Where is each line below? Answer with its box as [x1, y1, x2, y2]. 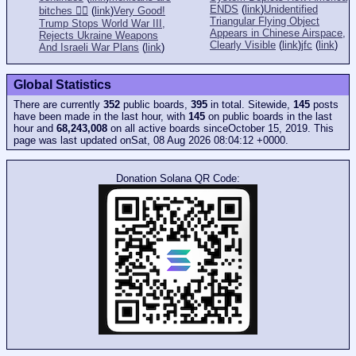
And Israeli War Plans [39, 41, 139, 53]
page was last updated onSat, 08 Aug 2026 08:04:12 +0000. [14, 134, 288, 147]
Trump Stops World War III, [39, 17, 165, 29]
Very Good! [114, 4, 165, 17]
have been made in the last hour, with [14, 110, 188, 123]
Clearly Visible [210, 38, 276, 51]
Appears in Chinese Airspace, [210, 26, 346, 39]
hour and [14, 122, 56, 135]
